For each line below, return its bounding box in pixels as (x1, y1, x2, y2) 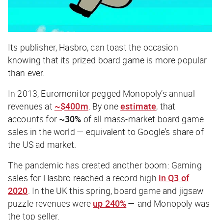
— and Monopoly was (126, 197, 210, 209)
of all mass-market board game (81, 112, 204, 125)
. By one (88, 100, 121, 112)
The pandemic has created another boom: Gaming (8, 159, 202, 171)
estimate (120, 100, 157, 112)
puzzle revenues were (8, 197, 93, 209)
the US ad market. (8, 138, 77, 150)
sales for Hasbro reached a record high (8, 171, 159, 184)
